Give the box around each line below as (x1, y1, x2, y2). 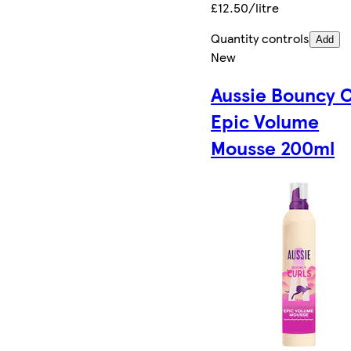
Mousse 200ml (211, 134, 335, 161)
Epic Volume (211, 107, 320, 135)
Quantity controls (211, 28, 310, 47)
